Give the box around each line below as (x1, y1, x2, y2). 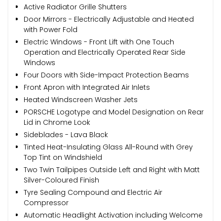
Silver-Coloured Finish (24, 175, 99, 185)
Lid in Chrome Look (24, 117, 90, 127)
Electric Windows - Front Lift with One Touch (24, 37, 174, 47)
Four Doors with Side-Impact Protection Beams (24, 70, 189, 80)
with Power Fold (24, 24, 77, 35)
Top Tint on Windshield (24, 152, 102, 162)
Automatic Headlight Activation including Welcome (24, 210, 203, 220)
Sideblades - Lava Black (24, 129, 108, 140)
